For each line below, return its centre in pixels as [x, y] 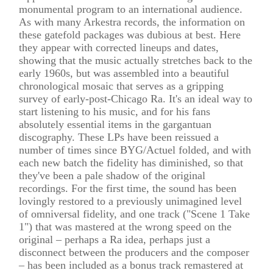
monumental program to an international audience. [131, 9]
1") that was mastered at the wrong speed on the [126, 226]
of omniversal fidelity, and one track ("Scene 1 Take [135, 214]
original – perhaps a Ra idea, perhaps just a [115, 239]
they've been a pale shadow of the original [112, 175]
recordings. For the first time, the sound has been [128, 188]
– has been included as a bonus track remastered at [131, 265]
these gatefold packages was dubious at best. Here [130, 34]
